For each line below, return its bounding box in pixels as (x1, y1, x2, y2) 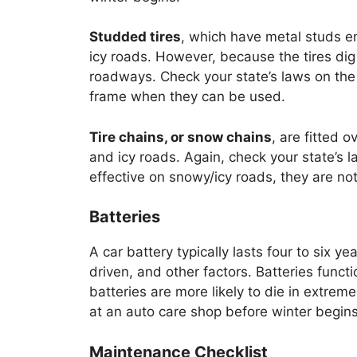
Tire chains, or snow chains (89, 128, 272, 145)
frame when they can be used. (89, 88, 285, 105)
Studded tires (89, 29, 181, 45)
